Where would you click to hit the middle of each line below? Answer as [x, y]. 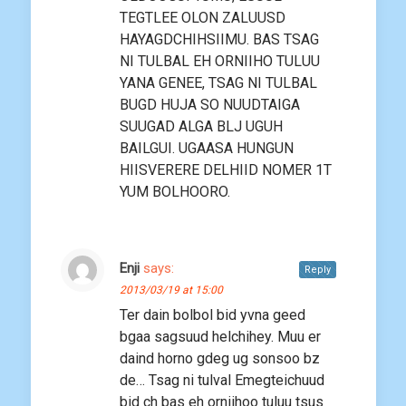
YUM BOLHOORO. [175, 192]
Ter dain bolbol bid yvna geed [213, 315]
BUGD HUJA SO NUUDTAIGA [210, 105]
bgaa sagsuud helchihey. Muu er [220, 337]
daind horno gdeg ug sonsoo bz [220, 359]
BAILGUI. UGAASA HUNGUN [207, 149]
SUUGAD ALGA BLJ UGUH [201, 127]
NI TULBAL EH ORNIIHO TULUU [220, 62]
